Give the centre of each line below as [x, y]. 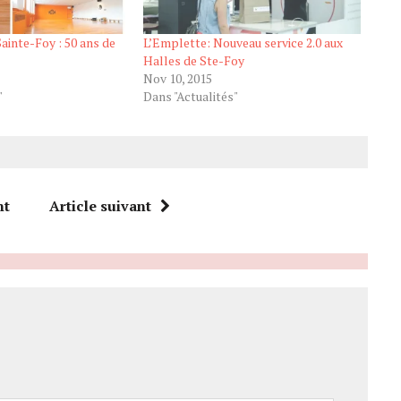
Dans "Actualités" [190, 97]
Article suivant [100, 206]
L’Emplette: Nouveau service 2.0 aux [243, 43]
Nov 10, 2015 [177, 79]
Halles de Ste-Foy [193, 61]
